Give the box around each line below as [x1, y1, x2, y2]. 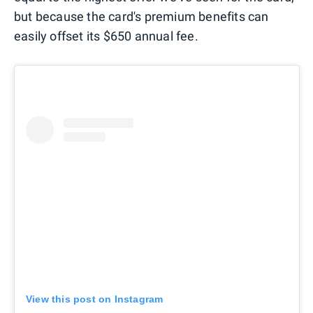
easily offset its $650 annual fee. [14, 29, 198, 44]
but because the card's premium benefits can [14, 9, 269, 24]
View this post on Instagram [26, 293, 163, 305]
